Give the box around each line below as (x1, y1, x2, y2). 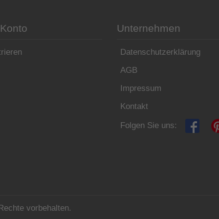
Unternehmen (117, 22, 180, 34)
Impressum (120, 84, 161, 93)
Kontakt (120, 102, 148, 111)
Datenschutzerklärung (120, 47, 200, 57)
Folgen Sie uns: (120, 121, 177, 131)
